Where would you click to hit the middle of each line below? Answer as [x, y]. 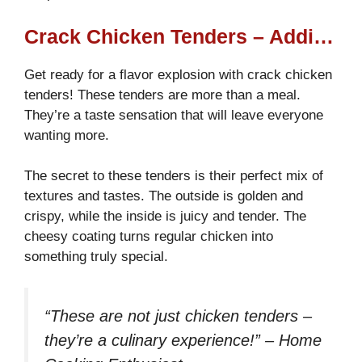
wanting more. [67, 135]
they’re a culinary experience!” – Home [183, 340]
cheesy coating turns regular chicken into [149, 237]
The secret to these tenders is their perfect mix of [174, 176]
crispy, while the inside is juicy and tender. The [165, 217]
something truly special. [96, 257]
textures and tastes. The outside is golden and [164, 196]
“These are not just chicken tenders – [178, 316]
